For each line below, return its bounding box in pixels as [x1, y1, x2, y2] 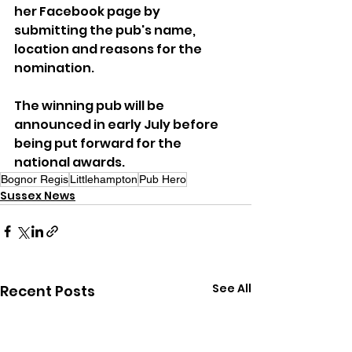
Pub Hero [139, 173, 186, 186]
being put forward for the [14, 134, 184, 153]
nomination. [14, 59, 94, 78]
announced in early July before [14, 115, 221, 134]
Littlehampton [70, 173, 137, 186]
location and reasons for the [14, 40, 204, 59]
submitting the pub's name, [14, 21, 198, 40]
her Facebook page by [14, 2, 163, 21]
